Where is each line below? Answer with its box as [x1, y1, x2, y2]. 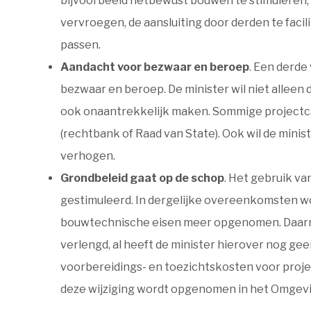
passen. [60, 38, 101, 51]
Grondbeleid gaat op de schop [60, 171, 224, 185]
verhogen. [60, 149, 115, 162]
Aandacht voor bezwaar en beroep [60, 60, 249, 74]
